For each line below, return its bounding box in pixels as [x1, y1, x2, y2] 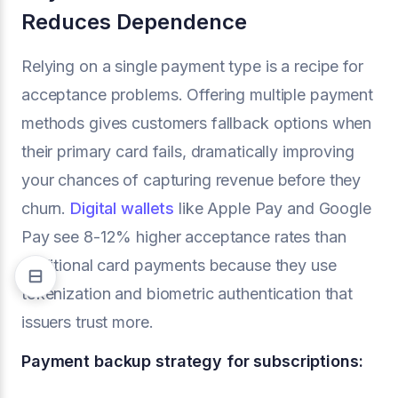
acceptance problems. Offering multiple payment [21, 85, 374, 104]
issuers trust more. [21, 313, 154, 331]
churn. [21, 199, 71, 218]
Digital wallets [70, 199, 175, 218]
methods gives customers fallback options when [21, 114, 372, 132]
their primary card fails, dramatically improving [21, 142, 354, 161]
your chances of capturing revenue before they [21, 171, 362, 189]
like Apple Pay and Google [174, 199, 371, 218]
